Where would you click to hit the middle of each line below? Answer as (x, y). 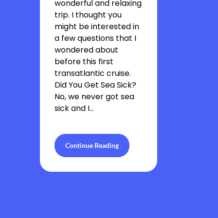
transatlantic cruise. (93, 73)
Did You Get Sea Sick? (95, 85)
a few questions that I (95, 38)
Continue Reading (92, 145)
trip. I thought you (88, 15)
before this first (84, 62)
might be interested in (97, 27)
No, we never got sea (94, 97)
